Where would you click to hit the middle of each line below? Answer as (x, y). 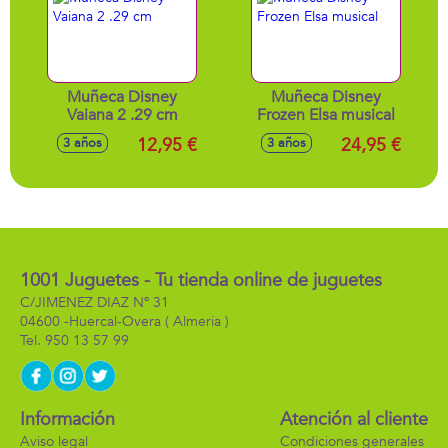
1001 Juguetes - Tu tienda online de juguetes (201, 280)
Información (67, 419)
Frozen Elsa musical (326, 115)
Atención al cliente (354, 419)
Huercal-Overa (115, 321)
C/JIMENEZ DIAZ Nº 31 (94, 302)
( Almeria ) (195, 321)
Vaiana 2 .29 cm (122, 115)
